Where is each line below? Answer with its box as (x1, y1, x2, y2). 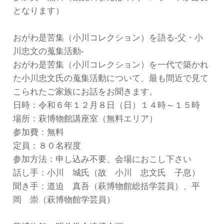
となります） (12, 6, 64, 16)
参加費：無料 (12, 127, 64, 137)
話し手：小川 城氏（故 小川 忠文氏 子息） (12, 168, 200, 178)
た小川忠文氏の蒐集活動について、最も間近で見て (12, 73, 208, 83)
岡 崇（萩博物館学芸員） (12, 195, 115, 205)
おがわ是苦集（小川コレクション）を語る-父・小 (12, 33, 203, 43)
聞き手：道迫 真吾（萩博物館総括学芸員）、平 (12, 181, 200, 191)
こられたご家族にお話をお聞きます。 (12, 87, 157, 97)
